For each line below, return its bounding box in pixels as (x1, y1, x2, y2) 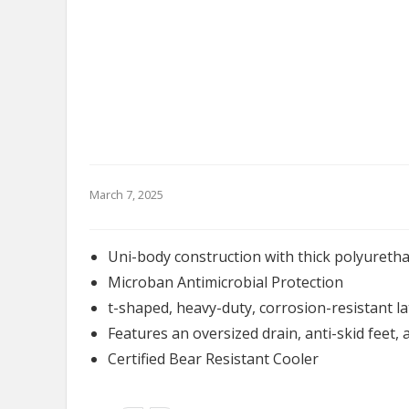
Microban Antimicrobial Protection (108, 272, 343, 292)
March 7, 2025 (89, 186, 163, 203)
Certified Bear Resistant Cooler (108, 349, 319, 369)
